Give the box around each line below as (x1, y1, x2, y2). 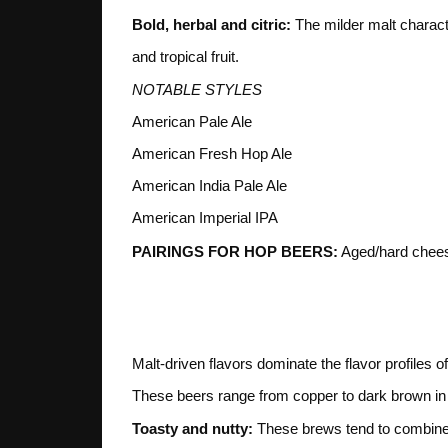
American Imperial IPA (132, 209, 278, 227)
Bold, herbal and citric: (132, 15, 291, 33)
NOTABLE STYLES (132, 81, 262, 99)
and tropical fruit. (132, 47, 239, 65)
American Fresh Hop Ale (132, 145, 292, 163)
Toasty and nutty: (132, 420, 253, 438)
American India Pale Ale (132, 177, 287, 195)
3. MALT (132, 276, 314, 330)
